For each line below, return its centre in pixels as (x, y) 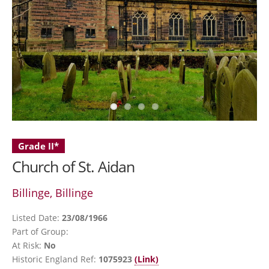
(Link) (147, 259)
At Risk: (28, 245)
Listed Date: (37, 217)
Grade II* (38, 146)
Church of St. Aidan (73, 166)
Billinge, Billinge (53, 192)
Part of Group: (40, 231)
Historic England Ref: (55, 259)
